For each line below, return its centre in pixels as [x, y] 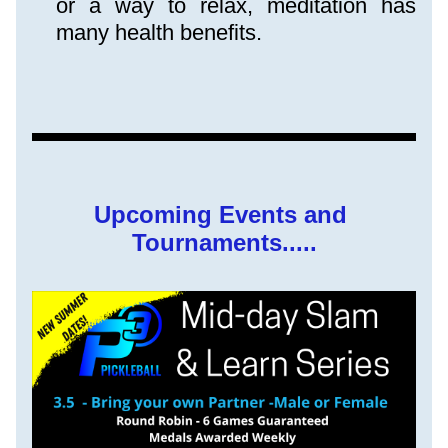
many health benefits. [159, 32]
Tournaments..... [224, 242]
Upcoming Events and [220, 214]
